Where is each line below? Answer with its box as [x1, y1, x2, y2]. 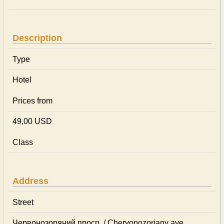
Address [12, 176, 48, 186]
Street [12, 198, 33, 206]
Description [12, 33, 62, 43]
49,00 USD [12, 117, 52, 125]
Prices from [12, 96, 52, 105]
